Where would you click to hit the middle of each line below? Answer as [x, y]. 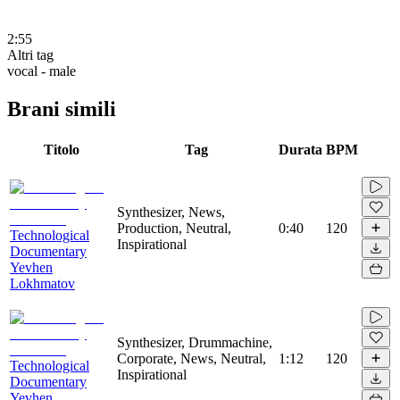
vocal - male [42, 71]
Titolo [62, 149]
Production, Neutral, [174, 228]
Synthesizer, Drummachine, [195, 342]
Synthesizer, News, [171, 212]
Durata [300, 149]
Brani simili [62, 108]
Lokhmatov [42, 283]
